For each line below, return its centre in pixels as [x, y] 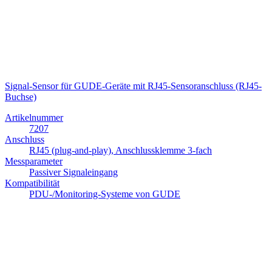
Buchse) [21, 97]
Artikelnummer [34, 118]
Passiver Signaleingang [73, 172]
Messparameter [34, 161]
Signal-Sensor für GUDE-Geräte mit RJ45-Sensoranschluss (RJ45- [133, 86]
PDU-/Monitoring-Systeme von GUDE [105, 194]
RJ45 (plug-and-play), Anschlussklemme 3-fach [121, 151]
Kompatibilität [32, 183]
